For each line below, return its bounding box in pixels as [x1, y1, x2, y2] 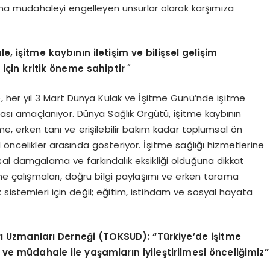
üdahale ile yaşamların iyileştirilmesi [27, 246, 209, 259]
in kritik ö [11, 62, 56, 75]
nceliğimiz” [215, 246, 269, 259]
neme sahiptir [55, 62, 125, 75]
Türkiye [157, 230, 193, 243]
